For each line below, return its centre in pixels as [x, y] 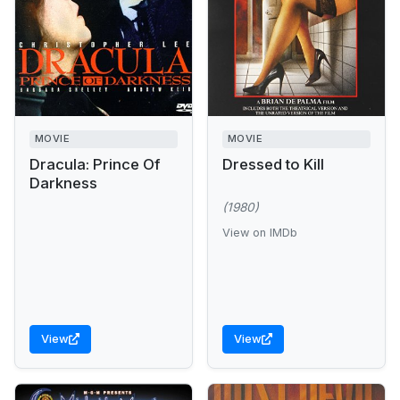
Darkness [63, 183]
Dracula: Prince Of [95, 164]
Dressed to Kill [273, 164]
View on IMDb [260, 232]
